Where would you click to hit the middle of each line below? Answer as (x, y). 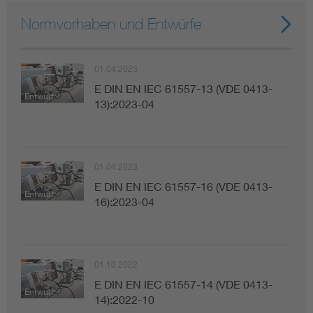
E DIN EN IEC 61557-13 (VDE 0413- (183, 88)
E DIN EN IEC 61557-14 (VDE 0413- (183, 284)
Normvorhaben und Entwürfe (111, 23)
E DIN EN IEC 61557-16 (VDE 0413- (183, 186)
